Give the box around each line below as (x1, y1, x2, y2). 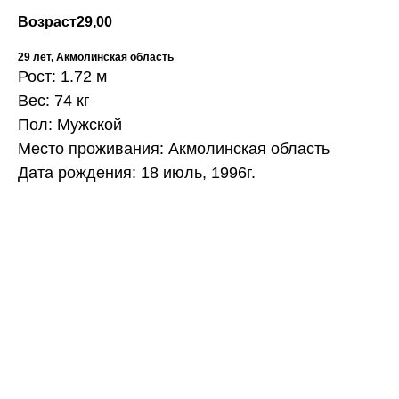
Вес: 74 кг (18, 92, 90, 110)
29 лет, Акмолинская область (18, 51, 174, 64)
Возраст (18, 14, 77, 30)
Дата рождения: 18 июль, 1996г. (18, 164, 256, 183)
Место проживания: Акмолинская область (18, 140, 330, 159)
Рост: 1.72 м (18, 68, 107, 86)
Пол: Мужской (18, 116, 122, 134)
